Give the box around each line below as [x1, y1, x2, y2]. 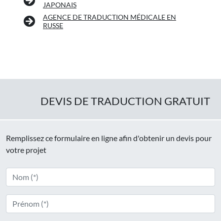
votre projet [6, 145, 46, 155]
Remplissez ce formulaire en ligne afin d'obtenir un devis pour [6, 133, 212, 143]
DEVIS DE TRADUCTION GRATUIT [40, 95, 210, 108]
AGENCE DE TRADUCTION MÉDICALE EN [43, 13, 176, 22]
